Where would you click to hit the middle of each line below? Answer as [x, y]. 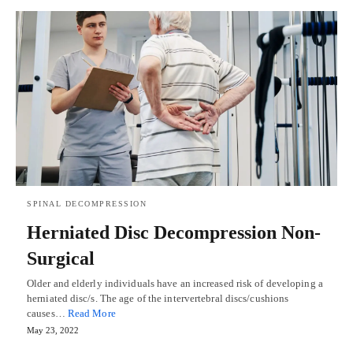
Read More [91, 313]
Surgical [61, 258]
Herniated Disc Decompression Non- [174, 232]
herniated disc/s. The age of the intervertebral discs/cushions [158, 298]
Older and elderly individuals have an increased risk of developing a [175, 283]
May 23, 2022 [53, 330]
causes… [47, 313]
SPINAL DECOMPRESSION [87, 203]
